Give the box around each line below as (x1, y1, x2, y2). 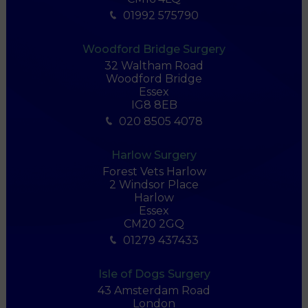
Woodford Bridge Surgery (82, 42, 225, 56)
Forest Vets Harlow (102, 164, 206, 178)
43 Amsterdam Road (98, 283, 210, 297)
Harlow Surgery (111, 148, 197, 162)
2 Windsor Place (109, 177, 199, 191)
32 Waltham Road (104, 58, 203, 72)
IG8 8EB (131, 98, 177, 111)
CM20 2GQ (124, 217, 184, 230)
